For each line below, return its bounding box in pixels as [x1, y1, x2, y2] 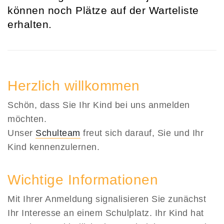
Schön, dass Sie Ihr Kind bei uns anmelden [7, 100, 190, 110]
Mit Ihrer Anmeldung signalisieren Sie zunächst [7, 194, 206, 204]
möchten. [7, 114, 46, 124]
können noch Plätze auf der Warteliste [7, 4, 199, 16]
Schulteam [35, 128, 80, 138]
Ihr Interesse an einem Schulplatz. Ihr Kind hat [7, 208, 204, 218]
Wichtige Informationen [7, 172, 158, 187]
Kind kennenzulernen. [7, 142, 99, 152]
